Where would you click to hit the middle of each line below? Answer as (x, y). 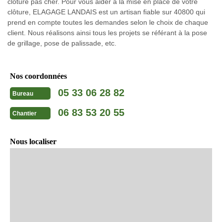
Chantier (25, 114)
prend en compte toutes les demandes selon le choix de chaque (108, 22)
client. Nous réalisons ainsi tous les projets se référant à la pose (107, 32)
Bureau (23, 94)
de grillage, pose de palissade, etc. (62, 43)
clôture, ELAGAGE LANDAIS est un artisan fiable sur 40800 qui (106, 12)
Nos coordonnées (38, 76)
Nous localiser (33, 141)
